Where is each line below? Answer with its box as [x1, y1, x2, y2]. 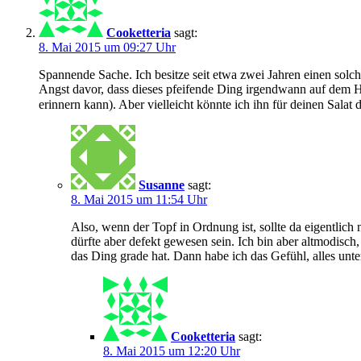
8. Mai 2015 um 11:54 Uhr [71, 192, 207, 206]
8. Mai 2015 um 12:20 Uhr [103, 343, 240, 358]
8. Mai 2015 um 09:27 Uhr [39, 39, 176, 54]
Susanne [139, 177, 185, 192]
